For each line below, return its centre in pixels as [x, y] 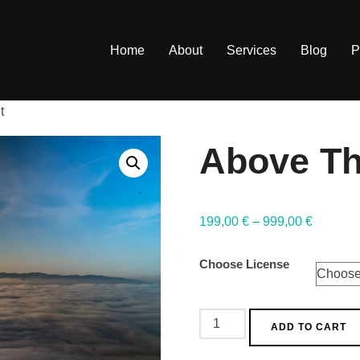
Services [252, 50]
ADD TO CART [309, 327]
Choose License [244, 264]
